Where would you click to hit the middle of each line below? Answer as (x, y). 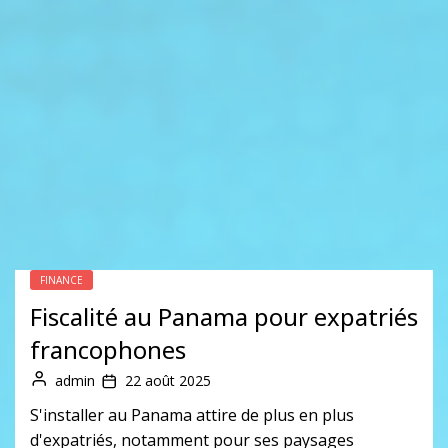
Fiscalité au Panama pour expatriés (224, 316)
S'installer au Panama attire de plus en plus (192, 414)
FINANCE (61, 279)
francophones (108, 349)
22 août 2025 (168, 380)
